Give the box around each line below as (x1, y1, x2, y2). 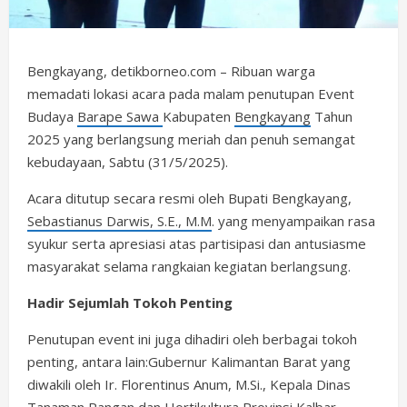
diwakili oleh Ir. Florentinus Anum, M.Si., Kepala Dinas (27, 374, 351, 393)
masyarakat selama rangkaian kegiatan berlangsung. (27, 256, 351, 275)
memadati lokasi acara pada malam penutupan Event (27, 84, 354, 103)
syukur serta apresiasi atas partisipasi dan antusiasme (27, 233, 366, 253)
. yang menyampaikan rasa (212, 211, 375, 230)
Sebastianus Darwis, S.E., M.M (27, 211, 212, 230)
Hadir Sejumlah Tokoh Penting (27, 293, 233, 312)
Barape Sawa (77, 106, 163, 125)
